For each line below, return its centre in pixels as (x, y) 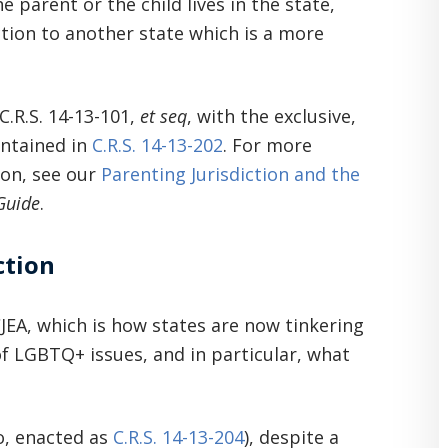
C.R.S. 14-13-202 (157, 145)
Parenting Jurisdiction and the (230, 174)
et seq (163, 116)
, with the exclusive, (271, 116)
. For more (267, 145)
